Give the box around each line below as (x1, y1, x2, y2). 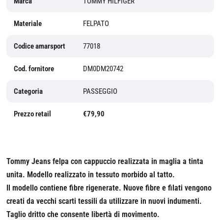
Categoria (13, 87, 43, 96)
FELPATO (82, 19, 109, 28)
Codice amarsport (13, 42, 65, 51)
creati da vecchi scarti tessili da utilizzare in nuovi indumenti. (6, 196, 202, 206)
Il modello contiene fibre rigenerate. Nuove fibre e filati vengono (6, 183, 212, 193)
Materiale (13, 19, 42, 28)
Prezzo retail (13, 110, 51, 119)
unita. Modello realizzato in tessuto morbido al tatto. (6, 170, 175, 180)
